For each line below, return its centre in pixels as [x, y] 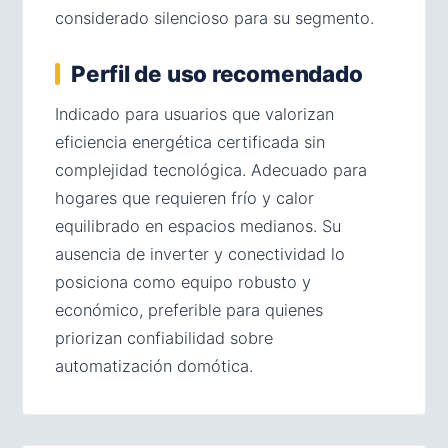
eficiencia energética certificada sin [190, 142]
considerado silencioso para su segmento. [214, 18]
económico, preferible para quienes [189, 310]
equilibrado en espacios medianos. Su [198, 226]
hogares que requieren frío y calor [184, 198]
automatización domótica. [154, 366]
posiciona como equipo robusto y [183, 282]
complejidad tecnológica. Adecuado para [211, 170]
